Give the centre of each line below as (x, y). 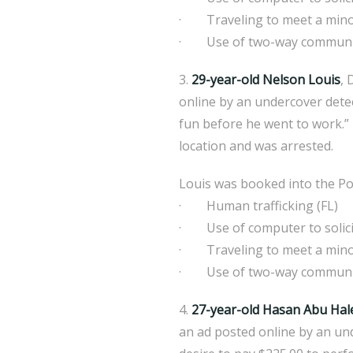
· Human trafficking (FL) (258, 206)
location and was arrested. (256, 146)
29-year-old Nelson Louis (266, 80)
